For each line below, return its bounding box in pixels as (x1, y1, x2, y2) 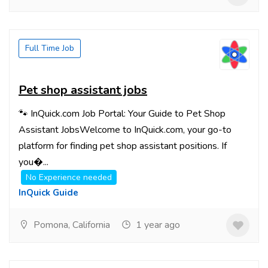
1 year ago (133, 218, 180, 232)
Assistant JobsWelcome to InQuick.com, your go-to (19, 123, 232, 136)
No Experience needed (26, 172, 112, 183)
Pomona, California (31, 218, 110, 232)
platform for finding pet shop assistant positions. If (19, 139, 227, 153)
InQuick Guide (19, 187, 78, 199)
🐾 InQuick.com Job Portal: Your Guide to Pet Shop (19, 107, 226, 120)
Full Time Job (25, 42, 74, 54)
